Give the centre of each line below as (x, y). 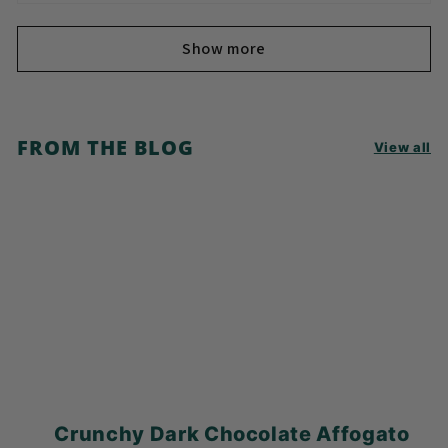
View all (402, 147)
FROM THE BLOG (106, 147)
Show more (224, 49)
